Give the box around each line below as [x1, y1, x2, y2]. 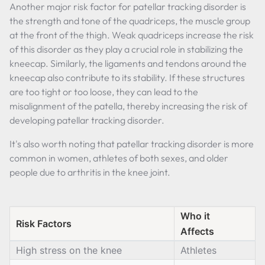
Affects [180, 225, 214, 237]
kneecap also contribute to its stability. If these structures [9, 72, 245, 83]
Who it [180, 210, 210, 222]
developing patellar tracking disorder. [9, 114, 164, 126]
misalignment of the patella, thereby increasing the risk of [9, 100, 247, 112]
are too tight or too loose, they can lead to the [9, 86, 198, 98]
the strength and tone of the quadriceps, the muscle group [9, 15, 250, 27]
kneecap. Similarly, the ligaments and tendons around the [9, 57, 247, 69]
